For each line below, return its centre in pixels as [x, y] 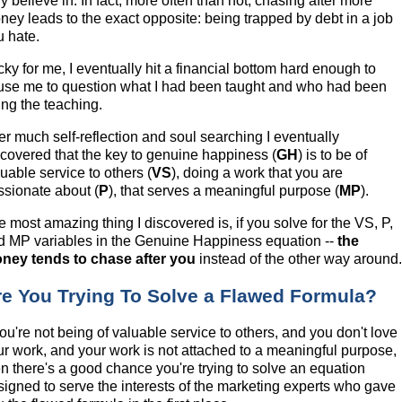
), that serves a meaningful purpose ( [224, 190]
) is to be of [333, 154]
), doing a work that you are [258, 172]
